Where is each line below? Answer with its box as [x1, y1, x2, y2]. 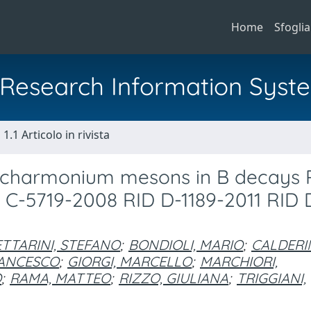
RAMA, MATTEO [10, 269, 110, 287]
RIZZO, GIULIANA [119, 269, 228, 287]
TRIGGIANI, [237, 269, 306, 287]
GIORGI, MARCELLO [67, 253, 192, 270]
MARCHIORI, [200, 253, 278, 270]
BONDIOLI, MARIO [128, 236, 243, 253]
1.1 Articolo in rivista [3, 127, 110, 142]
